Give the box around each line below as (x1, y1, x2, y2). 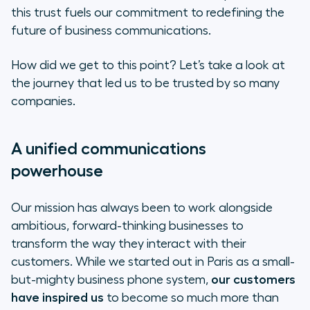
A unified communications (11, 140, 206, 158)
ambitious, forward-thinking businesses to (11, 219, 244, 232)
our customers (211, 273, 295, 286)
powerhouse (11, 163, 103, 180)
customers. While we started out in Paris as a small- (11, 255, 295, 268)
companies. (11, 95, 75, 108)
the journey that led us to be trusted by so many (11, 77, 280, 90)
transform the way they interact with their (11, 237, 246, 250)
